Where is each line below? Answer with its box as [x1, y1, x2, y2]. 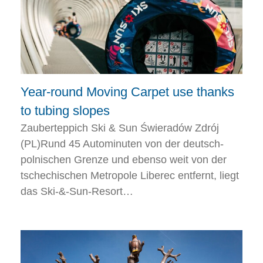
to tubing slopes [21, 103, 110, 119]
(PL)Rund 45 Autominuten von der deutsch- [21, 138, 224, 150]
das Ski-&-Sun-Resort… [21, 186, 133, 198]
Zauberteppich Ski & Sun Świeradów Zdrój [21, 122, 219, 134]
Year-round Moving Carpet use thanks [21, 85, 234, 100]
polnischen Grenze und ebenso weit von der [21, 154, 227, 166]
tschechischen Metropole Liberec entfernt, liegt [21, 170, 239, 182]
